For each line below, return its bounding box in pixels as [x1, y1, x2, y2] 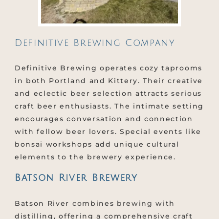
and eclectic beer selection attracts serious [15, 89, 202, 98]
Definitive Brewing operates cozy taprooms [15, 64, 202, 73]
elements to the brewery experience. [15, 153, 176, 162]
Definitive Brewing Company [15, 38, 175, 48]
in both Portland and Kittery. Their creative [15, 76, 203, 86]
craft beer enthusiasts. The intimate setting [15, 102, 204, 111]
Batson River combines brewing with [15, 198, 175, 208]
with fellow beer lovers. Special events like [15, 127, 201, 136]
